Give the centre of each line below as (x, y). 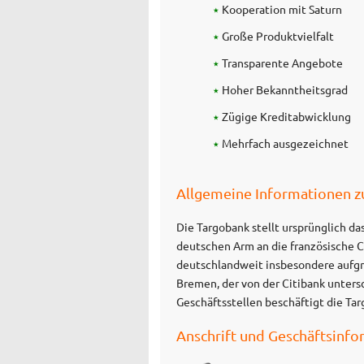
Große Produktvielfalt (278, 35)
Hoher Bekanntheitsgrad (285, 89)
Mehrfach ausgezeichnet (286, 143)
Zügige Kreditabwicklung (287, 116)
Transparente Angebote (283, 62)
